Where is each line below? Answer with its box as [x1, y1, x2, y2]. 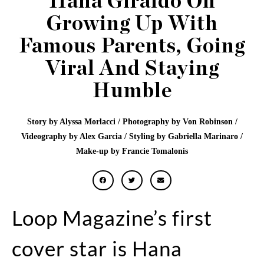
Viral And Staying [45, 58, 219, 79]
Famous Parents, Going [19, 35, 245, 57]
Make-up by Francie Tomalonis [76, 146, 188, 156]
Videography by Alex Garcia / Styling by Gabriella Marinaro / [21, 131, 243, 141]
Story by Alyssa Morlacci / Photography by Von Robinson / [27, 117, 237, 126]
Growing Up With [46, 13, 218, 34]
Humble [92, 80, 172, 101]
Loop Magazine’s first [12, 204, 212, 230]
